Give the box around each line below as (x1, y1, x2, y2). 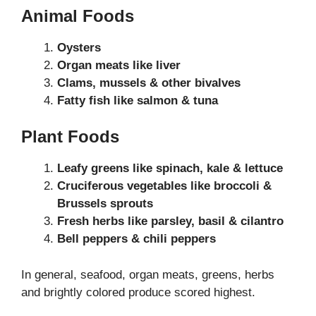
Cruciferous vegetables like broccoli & (57, 179, 272, 193)
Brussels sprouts (57, 197, 153, 211)
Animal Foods (21, 6, 134, 25)
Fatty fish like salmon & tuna (57, 93, 218, 107)
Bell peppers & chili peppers (57, 232, 216, 246)
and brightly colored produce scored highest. (21, 285, 255, 299)
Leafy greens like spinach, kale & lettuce (57, 162, 283, 176)
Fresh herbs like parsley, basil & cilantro (57, 214, 284, 229)
